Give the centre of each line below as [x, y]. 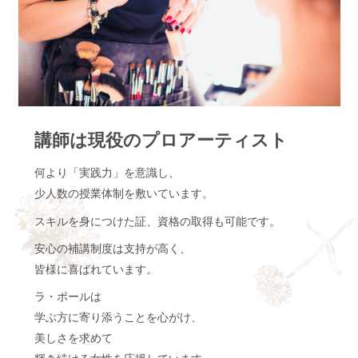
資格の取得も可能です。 [219, 221]
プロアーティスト [214, 141]
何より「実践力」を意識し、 [107, 173]
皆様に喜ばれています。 [95, 270]
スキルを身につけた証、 [95, 221]
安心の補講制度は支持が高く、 [112, 249]
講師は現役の [88, 141]
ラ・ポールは [68, 297]
